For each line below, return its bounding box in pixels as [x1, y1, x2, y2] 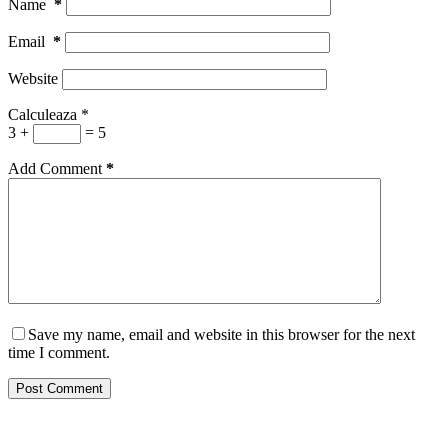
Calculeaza [8, 105, 77, 123]
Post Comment [16, 380, 103, 396]
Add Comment [8, 159, 102, 177]
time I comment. [8, 343, 110, 361]
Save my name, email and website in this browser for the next [28, 325, 415, 343]
